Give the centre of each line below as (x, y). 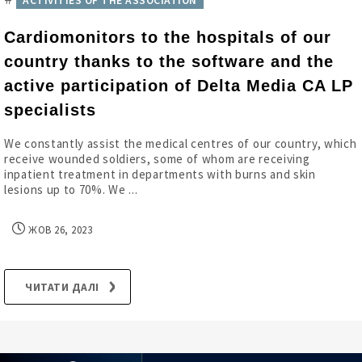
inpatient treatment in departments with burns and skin (160, 174)
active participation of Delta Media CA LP (179, 86)
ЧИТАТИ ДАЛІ (62, 287)
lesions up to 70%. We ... (71, 189)
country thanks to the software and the (169, 61)
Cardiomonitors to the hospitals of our (168, 37)
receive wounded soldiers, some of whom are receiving (157, 159)
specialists (50, 110)
